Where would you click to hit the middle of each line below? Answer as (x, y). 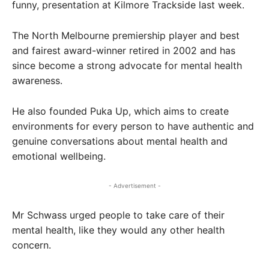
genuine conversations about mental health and (120, 141)
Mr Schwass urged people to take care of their (118, 215)
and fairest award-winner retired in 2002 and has (124, 50)
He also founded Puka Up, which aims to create (120, 111)
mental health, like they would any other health (118, 230)
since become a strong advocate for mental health (127, 65)
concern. (32, 245)
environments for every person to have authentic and (133, 126)
